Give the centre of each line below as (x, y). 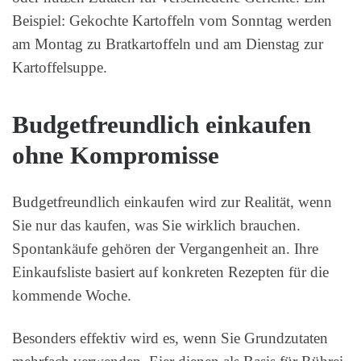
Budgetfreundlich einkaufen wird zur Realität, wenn (172, 202)
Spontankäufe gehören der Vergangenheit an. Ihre (165, 249)
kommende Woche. (72, 296)
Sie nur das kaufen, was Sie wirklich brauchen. (156, 226)
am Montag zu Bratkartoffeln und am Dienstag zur (168, 44)
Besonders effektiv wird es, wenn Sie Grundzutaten (170, 338)
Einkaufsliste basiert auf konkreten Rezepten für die (170, 272)
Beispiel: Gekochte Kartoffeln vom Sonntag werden (172, 20)
